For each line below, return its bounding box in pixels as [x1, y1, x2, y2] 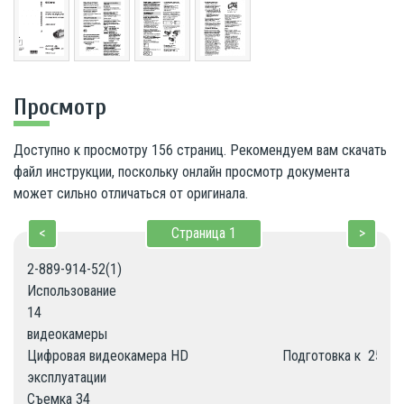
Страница [171, 224, 229, 242]
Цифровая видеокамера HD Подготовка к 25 [27, 346, 382, 364]
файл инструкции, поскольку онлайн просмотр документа [14, 162, 350, 180]
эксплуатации [27, 368, 106, 386]
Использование [27, 281, 116, 299]
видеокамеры [27, 325, 107, 343]
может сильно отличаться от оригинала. [14, 184, 248, 202]
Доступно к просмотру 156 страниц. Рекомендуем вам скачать [14, 141, 387, 159]
